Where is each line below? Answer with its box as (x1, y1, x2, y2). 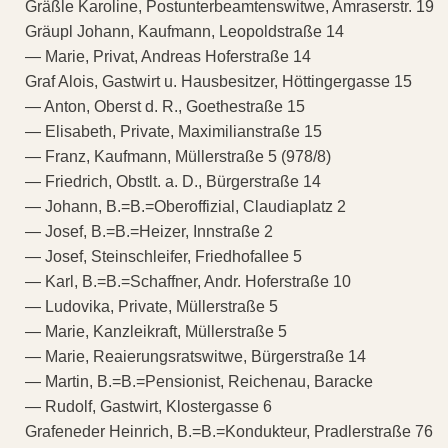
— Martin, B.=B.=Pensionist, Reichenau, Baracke (25, 373, 373, 391)
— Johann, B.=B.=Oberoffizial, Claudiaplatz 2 (25, 198, 346, 216)
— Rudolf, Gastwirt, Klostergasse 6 (25, 398, 272, 416)
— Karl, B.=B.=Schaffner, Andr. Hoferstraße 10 (25, 273, 351, 291)
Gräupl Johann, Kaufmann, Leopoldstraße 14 (25, 23, 344, 41)
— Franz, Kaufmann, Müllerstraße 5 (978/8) (25, 148, 331, 166)
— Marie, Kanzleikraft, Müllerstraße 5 (25, 323, 287, 341)
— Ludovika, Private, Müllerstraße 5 (25, 298, 278, 316)
